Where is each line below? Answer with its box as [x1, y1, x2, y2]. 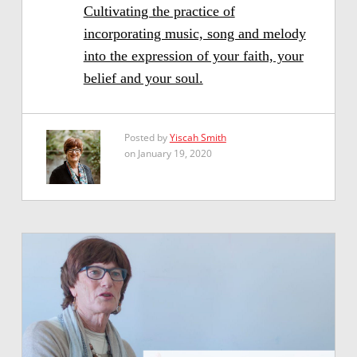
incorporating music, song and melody [83, 25, 306, 41]
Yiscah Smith [169, 130, 226, 144]
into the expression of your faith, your [83, 47, 304, 64]
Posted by [124, 130, 170, 144]
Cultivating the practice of [83, 2, 235, 19]
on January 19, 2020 [124, 146, 212, 160]
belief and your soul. [83, 69, 203, 86]
